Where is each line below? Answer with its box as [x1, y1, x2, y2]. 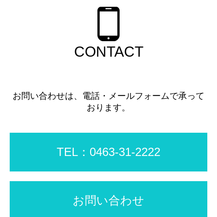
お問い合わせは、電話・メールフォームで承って [13, 91, 204, 101]
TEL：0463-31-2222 [57, 145, 160, 159]
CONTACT [74, 44, 143, 60]
